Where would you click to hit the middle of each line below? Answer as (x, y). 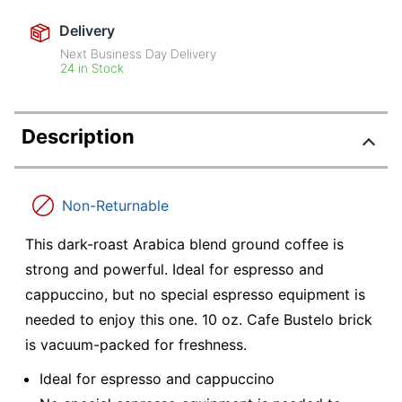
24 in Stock (92, 69)
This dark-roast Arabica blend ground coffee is (184, 245)
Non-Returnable (115, 206)
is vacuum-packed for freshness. (136, 345)
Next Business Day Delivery (139, 54)
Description (78, 137)
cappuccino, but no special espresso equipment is (195, 295)
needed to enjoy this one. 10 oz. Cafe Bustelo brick (199, 320)
